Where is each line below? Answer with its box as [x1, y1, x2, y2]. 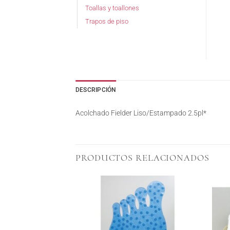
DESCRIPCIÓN [75, 86, 117, 94]
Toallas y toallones [85, 4, 139, 12]
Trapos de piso [85, 17, 128, 25]
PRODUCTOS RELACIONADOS [75, 151, 209, 163]
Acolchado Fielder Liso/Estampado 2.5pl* [75, 108, 206, 118]
